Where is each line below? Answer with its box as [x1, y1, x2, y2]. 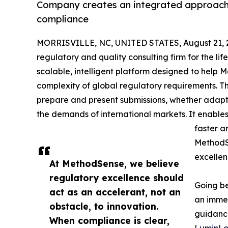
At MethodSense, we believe [49, 157, 179, 169]
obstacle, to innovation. [49, 200, 159, 212]
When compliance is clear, [49, 214, 169, 226]
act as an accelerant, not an [49, 186, 181, 197]
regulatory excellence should [49, 172, 184, 183]
